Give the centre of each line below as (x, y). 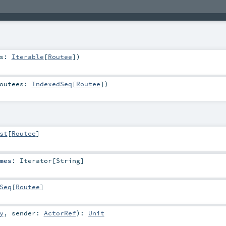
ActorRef (60, 213)
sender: (27, 213)
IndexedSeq (52, 83)
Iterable (27, 56)
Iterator (36, 161)
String (68, 161)
